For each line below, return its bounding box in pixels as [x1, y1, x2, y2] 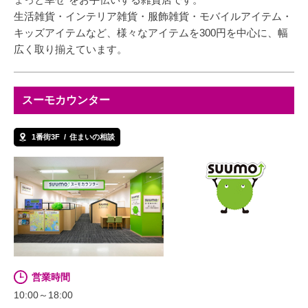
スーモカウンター [22, 93, 110, 106]
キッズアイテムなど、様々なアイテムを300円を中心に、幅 [14, 26, 288, 38]
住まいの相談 [69, 133, 115, 142]
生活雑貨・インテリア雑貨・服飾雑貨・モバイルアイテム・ [14, 10, 292, 22]
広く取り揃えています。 [14, 43, 127, 55]
